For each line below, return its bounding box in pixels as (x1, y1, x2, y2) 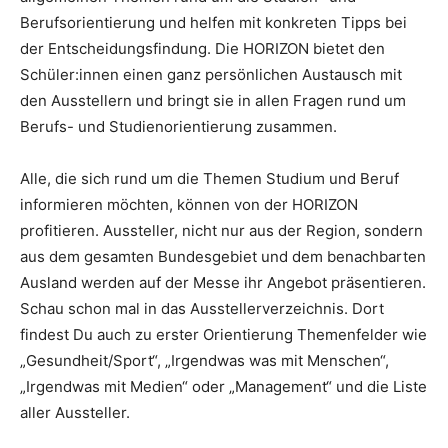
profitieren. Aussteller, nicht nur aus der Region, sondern (20, 220, 423, 240)
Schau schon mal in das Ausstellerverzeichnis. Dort (20, 298, 384, 318)
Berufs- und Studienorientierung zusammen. (20, 116, 337, 136)
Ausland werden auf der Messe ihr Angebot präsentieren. (20, 272, 426, 292)
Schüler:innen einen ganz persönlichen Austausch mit (20, 64, 402, 84)
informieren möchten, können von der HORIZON (20, 194, 358, 214)
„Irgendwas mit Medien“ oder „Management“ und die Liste (20, 376, 427, 396)
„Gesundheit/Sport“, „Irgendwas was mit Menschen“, (20, 350, 389, 370)
